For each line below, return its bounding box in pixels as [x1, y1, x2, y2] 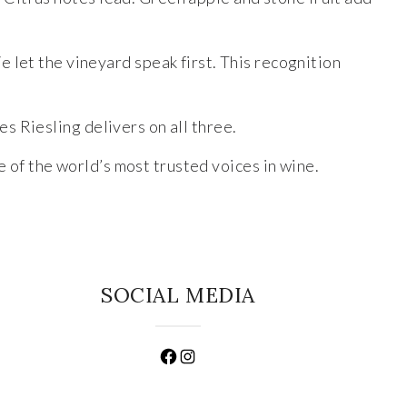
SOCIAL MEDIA [101, 281, 255, 308]
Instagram [177, 346, 240, 362]
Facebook [158, 346, 216, 362]
